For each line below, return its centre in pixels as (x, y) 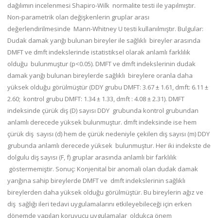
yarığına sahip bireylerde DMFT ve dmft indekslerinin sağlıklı (96, 181)
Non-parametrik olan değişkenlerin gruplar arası (78, 17)
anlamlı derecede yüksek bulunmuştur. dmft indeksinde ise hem (102, 122)
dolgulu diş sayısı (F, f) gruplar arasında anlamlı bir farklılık (92, 157)
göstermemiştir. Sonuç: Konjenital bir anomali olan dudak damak (103, 169)
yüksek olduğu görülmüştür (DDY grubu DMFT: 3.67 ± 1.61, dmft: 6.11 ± (108, 87)
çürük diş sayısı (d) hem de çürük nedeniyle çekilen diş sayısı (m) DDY (109, 134)
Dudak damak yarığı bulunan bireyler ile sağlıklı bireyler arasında (104, 40)
